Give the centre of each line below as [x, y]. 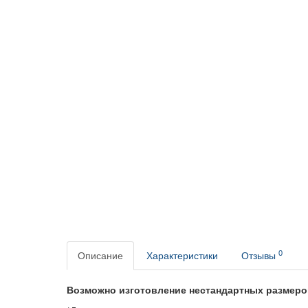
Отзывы [260, 256]
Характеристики [182, 256]
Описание [100, 256]
